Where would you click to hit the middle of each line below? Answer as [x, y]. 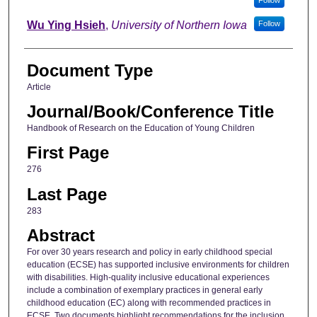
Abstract [60, 236]
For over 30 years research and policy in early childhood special [149, 252]
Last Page [67, 194]
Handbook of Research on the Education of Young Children [140, 128]
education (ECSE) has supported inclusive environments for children [158, 265]
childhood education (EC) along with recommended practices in [149, 303]
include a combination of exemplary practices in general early [144, 290]
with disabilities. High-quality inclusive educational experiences [148, 278]
